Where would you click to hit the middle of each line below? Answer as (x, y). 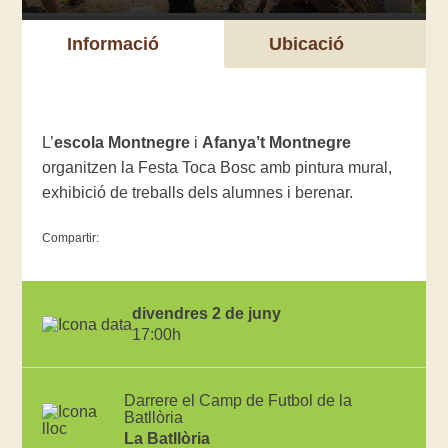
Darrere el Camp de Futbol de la (237, 401)
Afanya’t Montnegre (277, 143)
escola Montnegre (122, 143)
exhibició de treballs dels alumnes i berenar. (198, 193)
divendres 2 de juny (207, 314)
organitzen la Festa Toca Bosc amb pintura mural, (217, 168)
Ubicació (306, 44)
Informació (113, 44)
